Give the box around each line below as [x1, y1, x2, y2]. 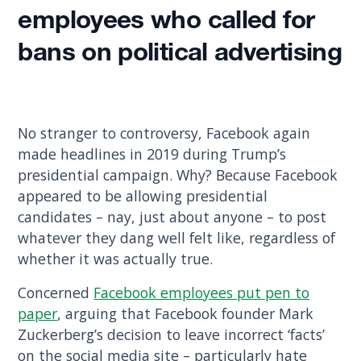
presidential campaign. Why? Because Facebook [18, 165, 338, 185]
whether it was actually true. [18, 249, 218, 269]
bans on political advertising [18, 42, 342, 68]
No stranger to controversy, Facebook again [18, 123, 311, 143]
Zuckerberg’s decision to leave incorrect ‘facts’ [18, 324, 326, 344]
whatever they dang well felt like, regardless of [18, 228, 336, 248]
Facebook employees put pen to [93, 282, 310, 302]
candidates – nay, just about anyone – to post [18, 207, 327, 227]
